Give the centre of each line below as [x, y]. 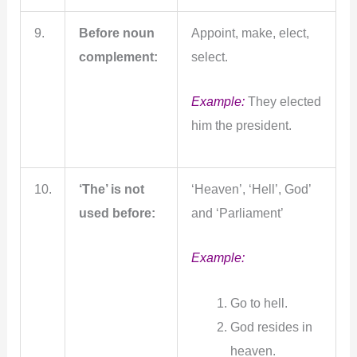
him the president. [241, 126]
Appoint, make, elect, [250, 33]
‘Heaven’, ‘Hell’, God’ [251, 189]
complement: [118, 57]
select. [209, 57]
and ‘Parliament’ [237, 213]
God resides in [271, 326]
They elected [282, 102]
